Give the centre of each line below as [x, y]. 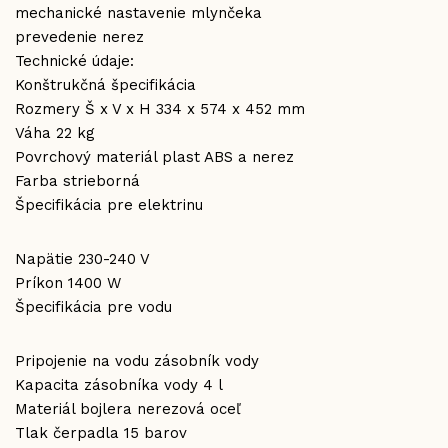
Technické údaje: [74, 61]
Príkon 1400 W [68, 283]
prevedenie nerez [79, 37]
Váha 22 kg [55, 133]
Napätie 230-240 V [82, 259]
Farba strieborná [77, 181]
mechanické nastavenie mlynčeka [138, 13]
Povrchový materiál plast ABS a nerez [154, 157]
